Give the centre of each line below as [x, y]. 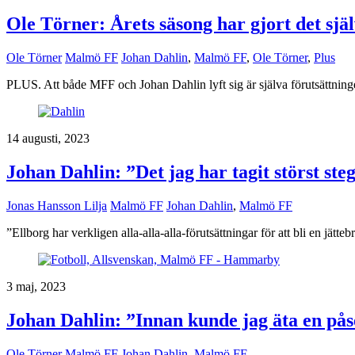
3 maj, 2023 [36, 286]
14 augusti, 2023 [48, 139]
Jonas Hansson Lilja [57, 205]
